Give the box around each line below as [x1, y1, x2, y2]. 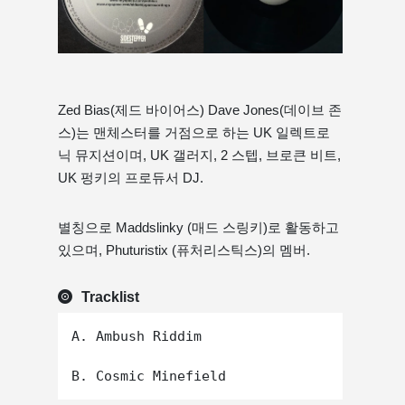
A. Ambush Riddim [71, 328, 202, 345]
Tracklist [81, 289, 139, 306]
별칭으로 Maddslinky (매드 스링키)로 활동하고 [58, 220, 339, 236]
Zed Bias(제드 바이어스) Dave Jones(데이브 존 [58, 102, 342, 118]
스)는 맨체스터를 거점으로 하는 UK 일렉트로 [58, 125, 330, 141]
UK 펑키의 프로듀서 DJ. [58, 170, 203, 186]
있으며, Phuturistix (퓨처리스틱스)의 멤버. [58, 242, 310, 259]
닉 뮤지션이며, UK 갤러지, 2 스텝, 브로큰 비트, [58, 147, 341, 164]
